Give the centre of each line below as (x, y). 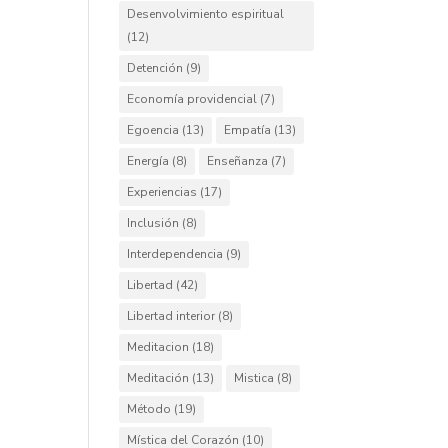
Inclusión (153, 223)
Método (149, 409)
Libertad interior (171, 316)
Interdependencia (175, 254)
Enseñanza (238, 161)
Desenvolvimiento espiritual (206, 14)
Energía (148, 161)
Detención (155, 68)
